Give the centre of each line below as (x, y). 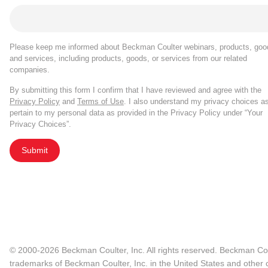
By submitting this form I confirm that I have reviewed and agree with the (135, 90)
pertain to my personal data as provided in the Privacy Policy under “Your (136, 112)
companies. (30, 69)
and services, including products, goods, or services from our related (128, 58)
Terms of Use (100, 101)
